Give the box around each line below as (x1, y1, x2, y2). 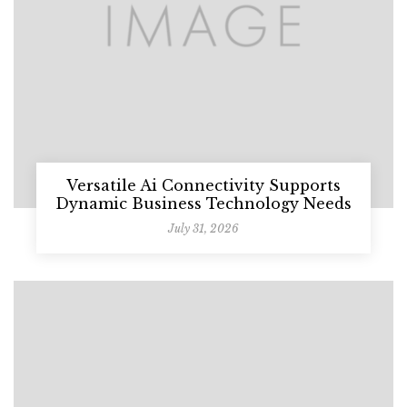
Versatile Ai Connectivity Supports (66, 176, 341, 195)
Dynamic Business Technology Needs (55, 194, 352, 213)
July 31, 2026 (168, 222, 239, 236)
